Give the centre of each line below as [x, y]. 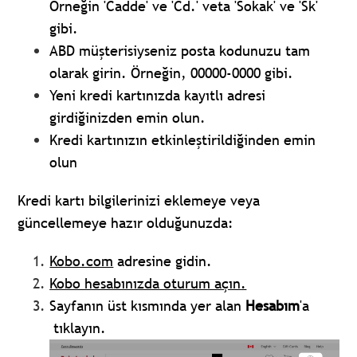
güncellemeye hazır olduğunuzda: [126, 223]
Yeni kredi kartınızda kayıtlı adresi [158, 96]
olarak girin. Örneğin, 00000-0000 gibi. [172, 73]
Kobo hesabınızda [105, 284]
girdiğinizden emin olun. [128, 118]
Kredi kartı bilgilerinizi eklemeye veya [139, 201]
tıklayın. [78, 328]
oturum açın [200, 284]
